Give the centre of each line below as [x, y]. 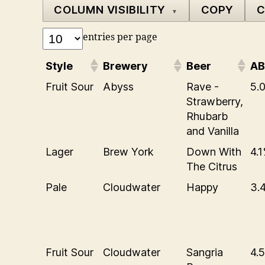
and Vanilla [213, 131]
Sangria [205, 252]
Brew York [128, 151]
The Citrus [212, 166]
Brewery [125, 66]
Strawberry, [215, 101]
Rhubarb [207, 116]
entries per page [120, 37]
